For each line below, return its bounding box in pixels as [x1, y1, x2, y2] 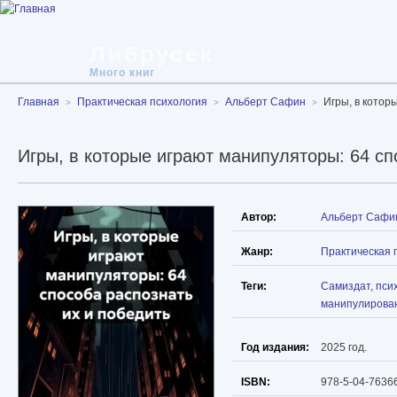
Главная [18, 96, 59, 108]
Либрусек [90, 42, 214, 66]
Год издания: [241, 341, 309, 354]
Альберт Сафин [225, 96, 306, 108]
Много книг [90, 66, 155, 79]
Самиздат [321, 280, 370, 293]
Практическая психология [77, 96, 207, 108]
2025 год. [321, 341, 367, 354]
